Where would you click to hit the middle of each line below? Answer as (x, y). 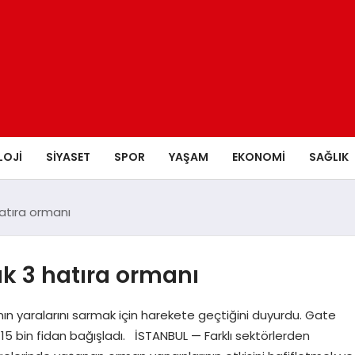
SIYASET (68, 157)
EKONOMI (258, 157)
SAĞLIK (328, 157)
